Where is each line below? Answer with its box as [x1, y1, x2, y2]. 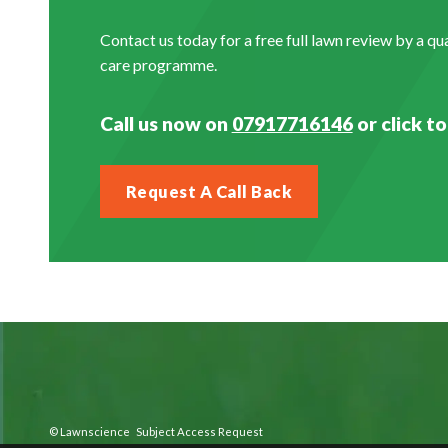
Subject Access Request [135, 425, 263, 438]
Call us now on [99, 112, 232, 135]
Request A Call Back [125, 181, 293, 202]
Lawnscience [59, 425, 130, 438]
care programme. [99, 55, 217, 74]
